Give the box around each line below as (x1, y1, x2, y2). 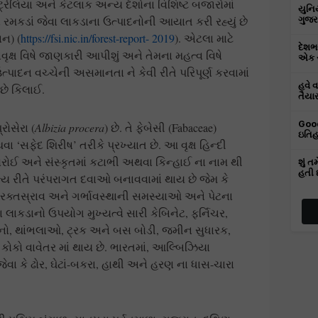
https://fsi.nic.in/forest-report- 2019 (21, 31, 175, 46)
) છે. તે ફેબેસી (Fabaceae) (104, 120, 216, 136)
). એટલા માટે (175, 31, 234, 46)
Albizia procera (35, 120, 104, 136)
